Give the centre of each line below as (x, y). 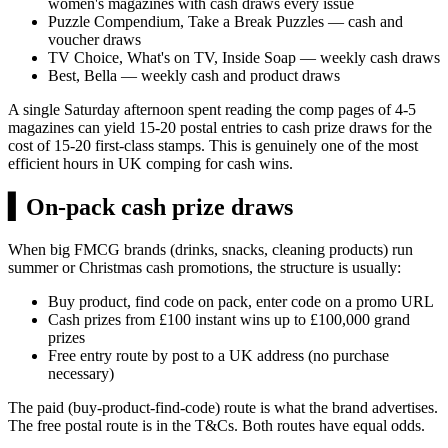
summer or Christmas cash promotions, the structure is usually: (204, 268)
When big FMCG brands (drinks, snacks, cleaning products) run (210, 250)
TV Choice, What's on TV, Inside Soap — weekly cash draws (244, 58)
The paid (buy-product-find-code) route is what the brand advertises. (223, 408)
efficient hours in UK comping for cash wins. (150, 164)
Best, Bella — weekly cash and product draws (194, 76)
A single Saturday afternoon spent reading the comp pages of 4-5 (212, 110)
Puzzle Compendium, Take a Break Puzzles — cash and (225, 22)
